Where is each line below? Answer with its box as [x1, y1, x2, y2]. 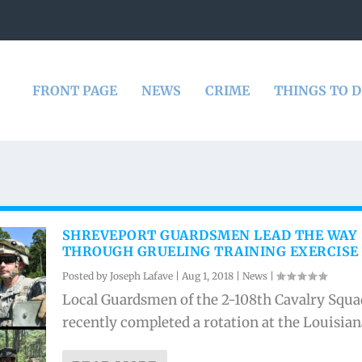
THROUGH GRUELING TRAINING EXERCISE [61, 243, 359, 259]
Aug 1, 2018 [181, 270, 234, 282]
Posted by [61, 270, 110, 282]
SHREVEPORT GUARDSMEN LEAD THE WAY [61, 227, 357, 243]
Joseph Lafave [109, 270, 173, 282]
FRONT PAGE [32, 82, 117, 99]
